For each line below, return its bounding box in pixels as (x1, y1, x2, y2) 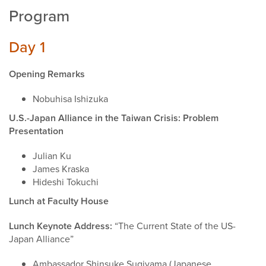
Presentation (9, 124, 64, 138)
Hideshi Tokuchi (33, 175, 99, 189)
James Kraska (33, 162, 89, 176)
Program (9, 4, 69, 27)
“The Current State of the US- (115, 219, 236, 233)
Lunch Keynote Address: (9, 219, 115, 233)
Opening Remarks (9, 67, 85, 81)
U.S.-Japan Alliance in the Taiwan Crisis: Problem (9, 111, 218, 125)
